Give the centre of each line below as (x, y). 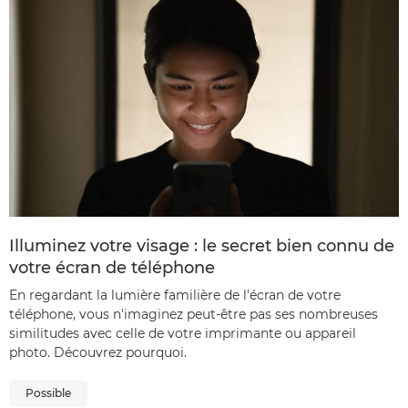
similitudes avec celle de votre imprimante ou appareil (183, 333)
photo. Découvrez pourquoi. (98, 352)
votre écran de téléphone (112, 268)
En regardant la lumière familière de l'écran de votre (175, 295)
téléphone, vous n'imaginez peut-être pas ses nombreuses (194, 314)
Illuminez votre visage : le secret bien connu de (202, 246)
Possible (48, 393)
